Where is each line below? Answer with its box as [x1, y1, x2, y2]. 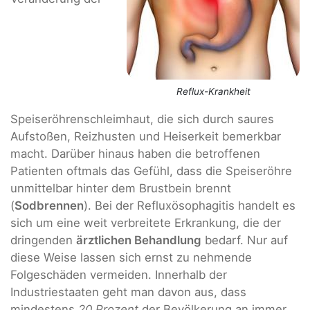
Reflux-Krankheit [176, 86, 250, 98]
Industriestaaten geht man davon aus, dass [10, 285, 246, 300]
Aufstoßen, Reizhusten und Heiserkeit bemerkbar [10, 129, 281, 144]
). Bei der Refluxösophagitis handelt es [84, 199, 295, 213]
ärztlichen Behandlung [76, 233, 201, 248]
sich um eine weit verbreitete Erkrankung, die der [10, 216, 281, 230]
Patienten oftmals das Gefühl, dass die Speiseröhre [10, 164, 292, 179]
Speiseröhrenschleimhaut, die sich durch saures [10, 112, 274, 127]
